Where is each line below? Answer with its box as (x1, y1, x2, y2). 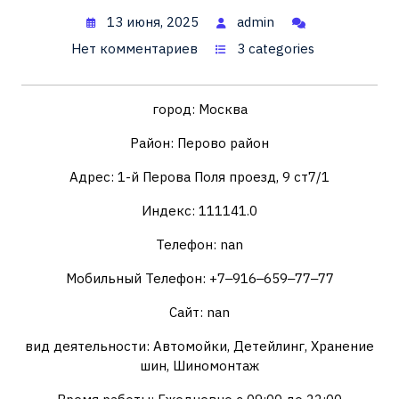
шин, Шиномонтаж (140, 357, 259, 374)
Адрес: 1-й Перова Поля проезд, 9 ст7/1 (69, 168, 330, 185)
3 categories (236, 40, 314, 57)
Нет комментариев (70, 40, 198, 57)
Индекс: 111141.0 (142, 202, 257, 219)
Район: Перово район (130, 134, 269, 151)
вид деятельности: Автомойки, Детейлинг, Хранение (25, 338, 374, 354)
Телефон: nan (156, 236, 243, 253)
